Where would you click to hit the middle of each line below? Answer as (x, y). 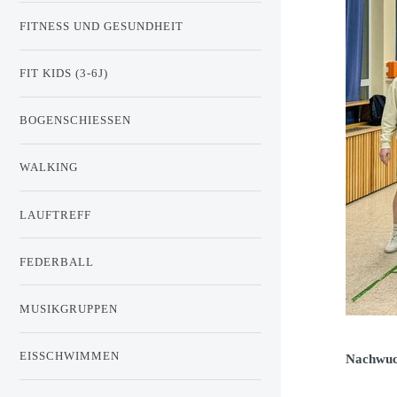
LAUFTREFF (55, 214)
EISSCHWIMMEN (70, 356)
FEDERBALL (57, 261)
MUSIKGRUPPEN (69, 308)
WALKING (49, 167)
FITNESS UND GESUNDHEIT (101, 27)
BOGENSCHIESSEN (71, 121)
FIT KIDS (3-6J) (64, 74)
